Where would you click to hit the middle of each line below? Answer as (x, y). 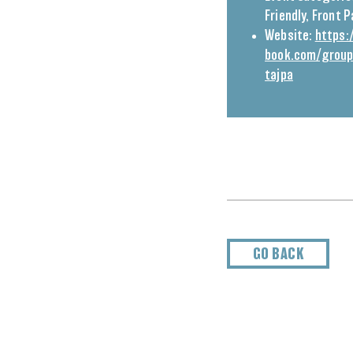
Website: (289, 36)
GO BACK (278, 255)
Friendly (286, 17)
